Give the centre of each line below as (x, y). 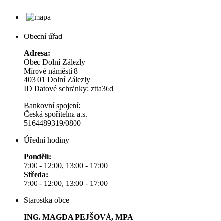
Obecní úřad (43, 37)
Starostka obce (46, 200)
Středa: (37, 175)
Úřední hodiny (46, 140)
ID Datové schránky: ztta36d (69, 89)
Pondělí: (37, 157)
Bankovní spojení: (52, 106)
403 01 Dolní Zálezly (57, 80)
